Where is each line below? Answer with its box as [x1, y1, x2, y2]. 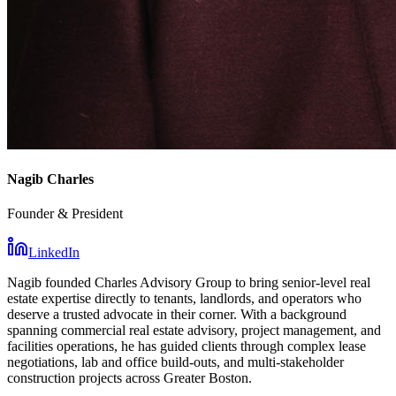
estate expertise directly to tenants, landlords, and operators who [7, 291, 362, 307]
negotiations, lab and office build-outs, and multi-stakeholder [7, 354, 344, 370]
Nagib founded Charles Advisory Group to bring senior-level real [7, 275, 370, 291]
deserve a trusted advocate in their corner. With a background [7, 307, 346, 323]
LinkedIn [28, 245, 80, 261]
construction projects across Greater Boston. [7, 370, 252, 386]
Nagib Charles [7, 171, 94, 187]
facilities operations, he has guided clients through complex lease [7, 339, 366, 354]
